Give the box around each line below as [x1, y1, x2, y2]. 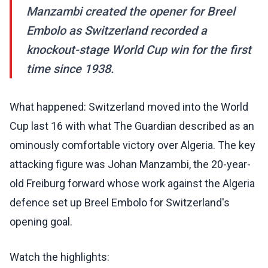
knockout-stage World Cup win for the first [26, 42, 251, 57]
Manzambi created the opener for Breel [26, 4, 235, 19]
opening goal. [10, 215, 72, 229]
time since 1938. [26, 62, 114, 77]
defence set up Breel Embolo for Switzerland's [10, 196, 230, 209]
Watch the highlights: [10, 251, 109, 264]
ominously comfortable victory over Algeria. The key [10, 139, 255, 152]
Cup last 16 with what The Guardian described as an [10, 120, 254, 133]
